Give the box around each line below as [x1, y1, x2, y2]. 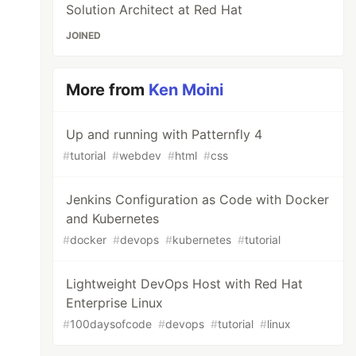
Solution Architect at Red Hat [66, 2, 243, 17]
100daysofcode [70, 317, 153, 331]
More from [66, 80, 149, 99]
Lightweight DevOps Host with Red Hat [66, 276, 304, 292]
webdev [119, 149, 162, 162]
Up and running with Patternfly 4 [66, 126, 263, 142]
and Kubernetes [66, 211, 160, 226]
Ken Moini [149, 80, 224, 99]
